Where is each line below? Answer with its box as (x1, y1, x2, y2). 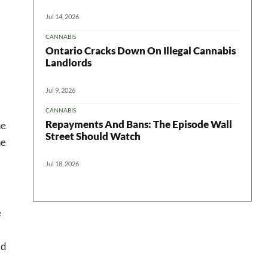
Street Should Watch (45, 129, 141, 142)
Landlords (45, 56, 92, 69)
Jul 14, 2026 (45, 12, 79, 20)
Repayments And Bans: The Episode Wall (45, 117, 232, 130)
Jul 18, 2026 (45, 159, 79, 167)
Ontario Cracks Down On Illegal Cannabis (45, 44, 236, 57)
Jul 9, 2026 (45, 86, 75, 94)
